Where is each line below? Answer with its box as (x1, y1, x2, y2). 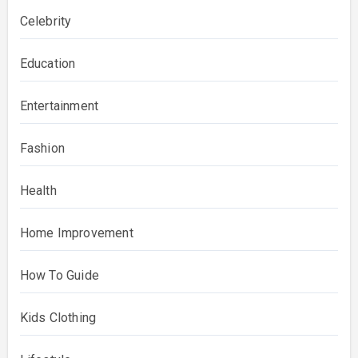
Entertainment (19, 97, 99, 113)
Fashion (19, 140, 65, 156)
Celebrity (19, 13, 72, 29)
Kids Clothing (19, 309, 97, 325)
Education (19, 55, 76, 71)
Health (19, 182, 57, 198)
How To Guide (19, 267, 99, 283)
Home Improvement (19, 225, 133, 241)
